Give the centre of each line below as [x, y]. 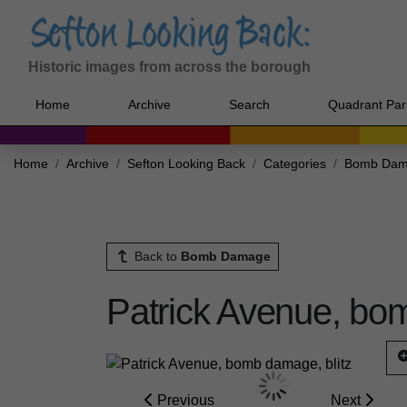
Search [249, 104]
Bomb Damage [225, 257]
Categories [295, 164]
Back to [155, 257]
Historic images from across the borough [169, 67]
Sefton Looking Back [186, 164]
